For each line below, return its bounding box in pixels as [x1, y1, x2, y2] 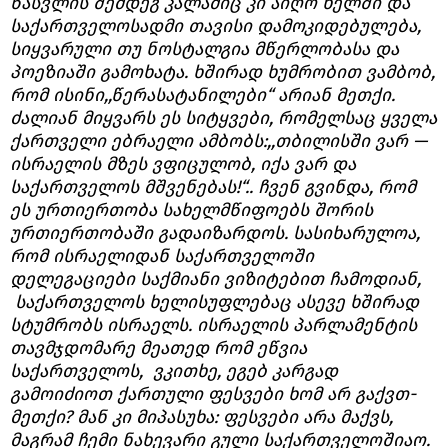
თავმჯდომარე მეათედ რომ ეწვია [10, 336, 307, 359]
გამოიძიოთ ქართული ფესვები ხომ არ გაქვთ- [10, 382, 416, 405]
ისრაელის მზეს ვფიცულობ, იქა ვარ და [10, 152, 356, 175]
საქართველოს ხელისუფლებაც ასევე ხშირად [10, 290, 419, 313]
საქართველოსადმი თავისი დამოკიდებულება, [10, 14, 421, 37]
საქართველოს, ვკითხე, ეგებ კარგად [10, 359, 338, 382]
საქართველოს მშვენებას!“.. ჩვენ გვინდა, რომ [10, 175, 416, 198]
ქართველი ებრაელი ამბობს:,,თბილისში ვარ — [10, 129, 427, 152]
